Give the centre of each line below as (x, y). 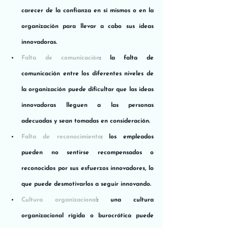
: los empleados (127, 137)
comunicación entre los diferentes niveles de (88, 74)
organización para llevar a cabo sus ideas (88, 26)
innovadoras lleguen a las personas (88, 105)
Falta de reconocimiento (61, 137)
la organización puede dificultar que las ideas (88, 89)
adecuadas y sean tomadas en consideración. (86, 121)
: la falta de (127, 58)
